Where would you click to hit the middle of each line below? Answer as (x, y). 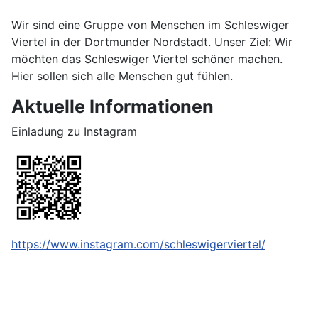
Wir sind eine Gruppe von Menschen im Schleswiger (150, 25)
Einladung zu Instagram (74, 132)
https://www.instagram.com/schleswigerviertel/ (138, 245)
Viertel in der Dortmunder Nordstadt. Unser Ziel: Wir (152, 42)
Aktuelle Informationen (113, 107)
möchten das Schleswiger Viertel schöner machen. (147, 59)
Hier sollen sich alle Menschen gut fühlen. (122, 76)
